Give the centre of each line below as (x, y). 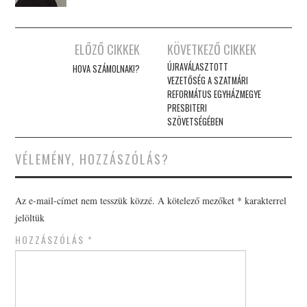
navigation (48, 68)
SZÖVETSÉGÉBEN (196, 121)
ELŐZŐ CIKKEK (107, 49)
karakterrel (265, 200)
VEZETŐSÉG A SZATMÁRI (208, 80)
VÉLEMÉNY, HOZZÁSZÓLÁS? (93, 158)
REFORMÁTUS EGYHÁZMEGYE (214, 94)
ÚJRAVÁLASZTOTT (198, 66)
